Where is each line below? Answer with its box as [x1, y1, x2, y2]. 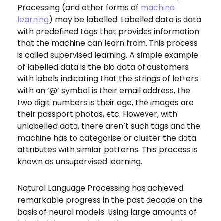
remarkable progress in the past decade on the [17, 194, 203, 206]
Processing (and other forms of [17, 2, 141, 13]
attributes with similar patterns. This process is [17, 144, 198, 155]
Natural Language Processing [17, 183, 132, 194]
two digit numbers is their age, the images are [17, 97, 194, 108]
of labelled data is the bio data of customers [17, 61, 189, 73]
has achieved [132, 183, 183, 194]
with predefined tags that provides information [17, 26, 199, 37]
